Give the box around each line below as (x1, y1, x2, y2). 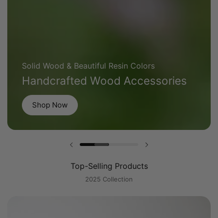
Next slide (147, 145, 182, 154)
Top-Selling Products (70, 161, 148, 171)
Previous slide (70, 145, 119, 154)
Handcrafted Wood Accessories (22, 74, 187, 87)
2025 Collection (85, 175, 133, 183)
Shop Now (32, 100, 68, 109)
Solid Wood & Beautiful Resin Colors (22, 61, 155, 71)
